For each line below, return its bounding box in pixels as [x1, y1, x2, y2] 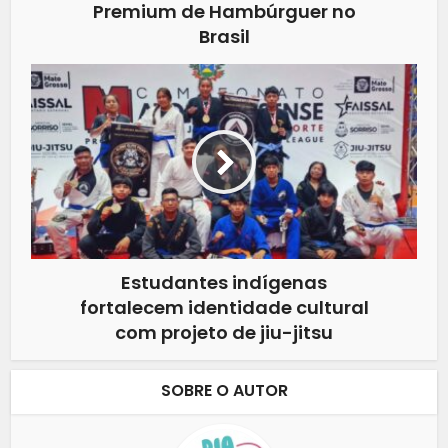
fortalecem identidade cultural [79, 295, 369, 321]
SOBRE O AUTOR [160, 379, 288, 403]
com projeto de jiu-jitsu [115, 320, 333, 346]
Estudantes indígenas [121, 270, 327, 296]
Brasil [198, 24, 250, 50]
